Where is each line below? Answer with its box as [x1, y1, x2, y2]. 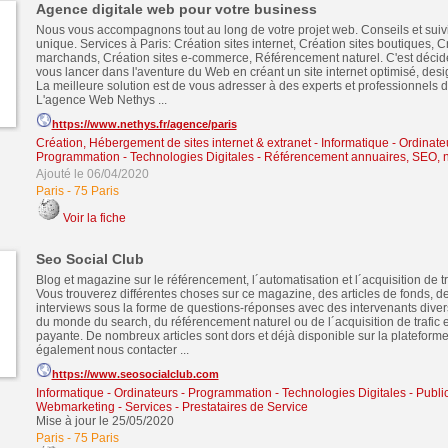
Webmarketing [35, 400, 115, 414]
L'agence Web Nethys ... [35, 93, 167, 107]
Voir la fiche [62, 211, 126, 225]
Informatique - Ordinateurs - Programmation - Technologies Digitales [35, 386, 406, 400]
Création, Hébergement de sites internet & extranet [35, 136, 311, 150]
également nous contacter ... [35, 343, 189, 357]
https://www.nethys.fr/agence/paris [51, 118, 237, 130]
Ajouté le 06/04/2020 [35, 167, 149, 181]
